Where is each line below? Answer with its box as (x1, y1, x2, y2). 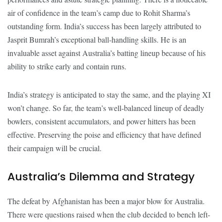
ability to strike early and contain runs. (7, 60, 126, 71)
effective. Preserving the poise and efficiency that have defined (7, 129, 201, 140)
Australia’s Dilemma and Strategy (7, 168, 195, 184)
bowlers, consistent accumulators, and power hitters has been (7, 115, 196, 126)
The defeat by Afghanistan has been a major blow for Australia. (7, 195, 205, 206)
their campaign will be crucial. (7, 142, 102, 153)
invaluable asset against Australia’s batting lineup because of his (7, 47, 206, 58)
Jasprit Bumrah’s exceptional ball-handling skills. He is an (7, 34, 186, 45)
